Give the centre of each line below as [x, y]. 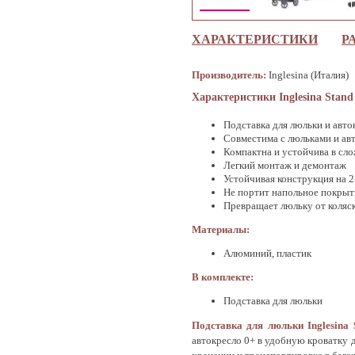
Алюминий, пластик [267, 253]
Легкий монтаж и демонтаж [285, 165]
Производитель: [229, 75]
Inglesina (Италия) [307, 75]
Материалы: [221, 229]
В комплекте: [223, 277]
